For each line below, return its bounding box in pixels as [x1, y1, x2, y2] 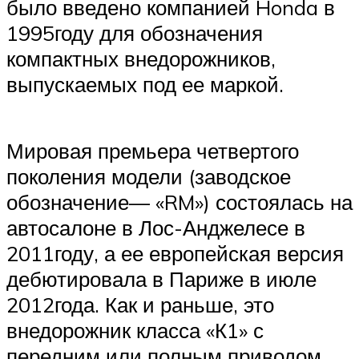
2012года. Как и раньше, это [6, 291, 274, 317]
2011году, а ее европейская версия [6, 240, 344, 266]
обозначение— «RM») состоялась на [6, 188, 353, 215]
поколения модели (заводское [6, 163, 291, 189]
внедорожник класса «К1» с [6, 317, 264, 343]
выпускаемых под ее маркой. [6, 71, 284, 97]
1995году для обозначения [6, 19, 263, 46]
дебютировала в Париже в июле [6, 265, 317, 292]
